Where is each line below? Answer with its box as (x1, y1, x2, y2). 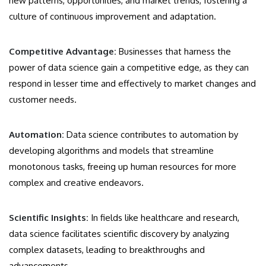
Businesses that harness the (119, 45, 231, 57)
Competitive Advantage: (9, 45, 119, 57)
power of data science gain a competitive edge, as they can (9, 61, 249, 73)
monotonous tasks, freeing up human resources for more (9, 160, 236, 172)
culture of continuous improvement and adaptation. (9, 10, 216, 22)
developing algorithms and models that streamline (9, 144, 214, 156)
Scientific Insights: (9, 211, 88, 223)
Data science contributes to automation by (66, 128, 238, 140)
